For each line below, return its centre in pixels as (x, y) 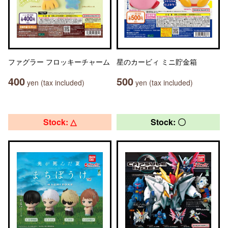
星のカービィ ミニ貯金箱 (157, 62)
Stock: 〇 (168, 122)
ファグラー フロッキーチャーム (59, 62)
